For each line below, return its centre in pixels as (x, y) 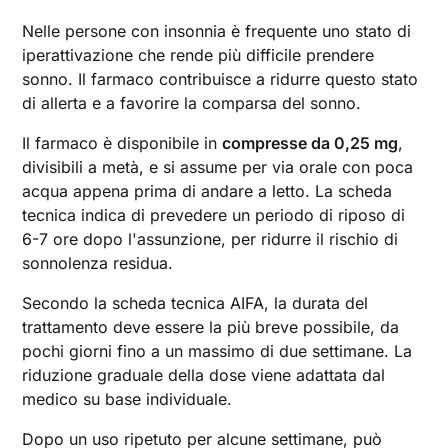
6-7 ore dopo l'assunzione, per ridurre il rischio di (210, 238)
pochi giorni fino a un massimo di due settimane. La (217, 350)
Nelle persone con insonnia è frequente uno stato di (217, 30)
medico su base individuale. (127, 398)
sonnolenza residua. (98, 262)
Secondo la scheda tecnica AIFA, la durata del (195, 302)
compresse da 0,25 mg (310, 142)
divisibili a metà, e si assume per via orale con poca (218, 166)
